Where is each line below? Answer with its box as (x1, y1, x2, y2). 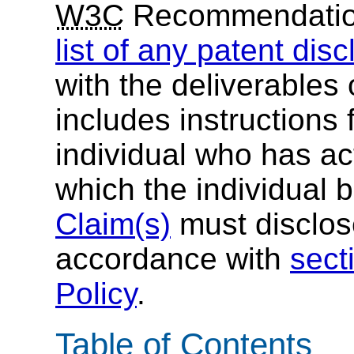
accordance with (55, 242, 290, 277)
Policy (55, 277, 137, 311)
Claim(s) (55, 207, 171, 242)
